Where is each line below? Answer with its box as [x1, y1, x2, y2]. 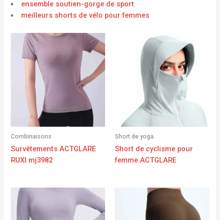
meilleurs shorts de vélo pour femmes [21, 11, 150, 20]
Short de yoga [115, 132, 154, 140]
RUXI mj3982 [11, 155, 53, 165]
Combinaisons [11, 132, 52, 140]
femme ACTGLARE [115, 155, 176, 165]
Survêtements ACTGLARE [11, 144, 96, 153]
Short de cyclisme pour [115, 144, 193, 153]
